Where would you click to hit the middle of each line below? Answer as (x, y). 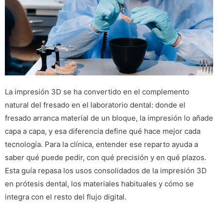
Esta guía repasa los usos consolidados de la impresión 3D (106, 171)
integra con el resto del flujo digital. (66, 197)
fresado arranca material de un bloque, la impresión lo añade (109, 118)
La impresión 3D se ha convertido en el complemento (97, 92)
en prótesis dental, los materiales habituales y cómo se (99, 184)
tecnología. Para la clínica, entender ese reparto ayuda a (101, 145)
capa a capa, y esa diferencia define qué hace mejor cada (103, 131)
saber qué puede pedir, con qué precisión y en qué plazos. (106, 158)
